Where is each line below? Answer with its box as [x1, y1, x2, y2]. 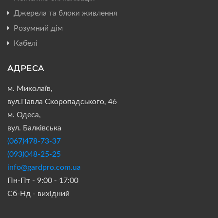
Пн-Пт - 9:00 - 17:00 [7, 176, 78, 184]
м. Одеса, [7, 110, 41, 119]
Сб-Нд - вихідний [7, 189, 70, 198]
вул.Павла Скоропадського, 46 [7, 97, 117, 106]
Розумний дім [14, 24, 63, 32]
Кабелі [14, 39, 37, 47]
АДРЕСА [7, 63, 44, 73]
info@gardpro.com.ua [7, 163, 81, 171]
